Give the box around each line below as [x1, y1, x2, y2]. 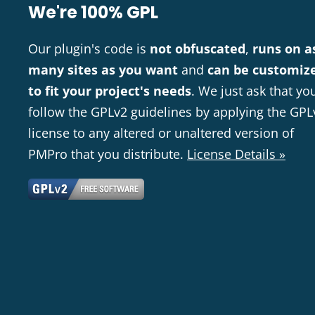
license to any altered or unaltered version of [28, 124, 294, 142]
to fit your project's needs [28, 82, 191, 100]
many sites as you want [28, 61, 178, 79]
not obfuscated [150, 40, 245, 58]
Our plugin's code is [28, 40, 150, 58]
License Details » [187, 146, 285, 163]
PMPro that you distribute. [28, 146, 187, 163]
